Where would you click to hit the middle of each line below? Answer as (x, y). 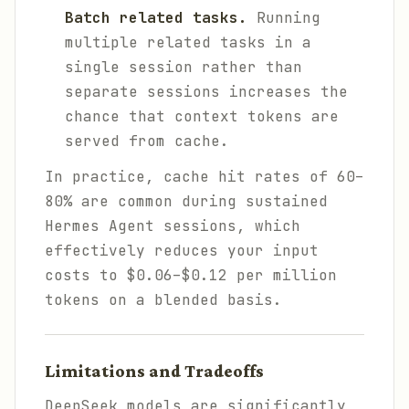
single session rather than (184, 67)
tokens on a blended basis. (163, 300)
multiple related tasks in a (188, 42)
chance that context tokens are (202, 116)
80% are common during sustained (186, 201)
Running (284, 18)
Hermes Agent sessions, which (173, 226)
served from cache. (147, 141)
